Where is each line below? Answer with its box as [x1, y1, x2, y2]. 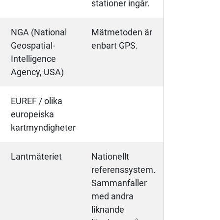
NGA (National [11, 27, 67, 38]
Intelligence [11, 54, 56, 64]
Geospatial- [11, 40, 55, 51]
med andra [91, 191, 134, 202]
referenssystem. [91, 165, 156, 175]
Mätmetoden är [91, 27, 152, 38]
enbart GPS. [91, 40, 138, 51]
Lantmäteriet [11, 151, 62, 162]
